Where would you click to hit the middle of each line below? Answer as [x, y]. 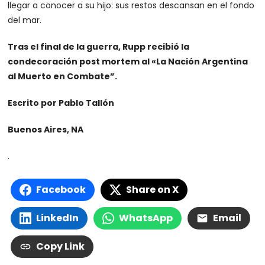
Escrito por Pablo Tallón [61, 103]
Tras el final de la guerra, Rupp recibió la [99, 47]
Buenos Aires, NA [46, 130]
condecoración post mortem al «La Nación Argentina [128, 62]
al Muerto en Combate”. [63, 77]
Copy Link [61, 247]
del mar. [25, 20]
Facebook [61, 190]
